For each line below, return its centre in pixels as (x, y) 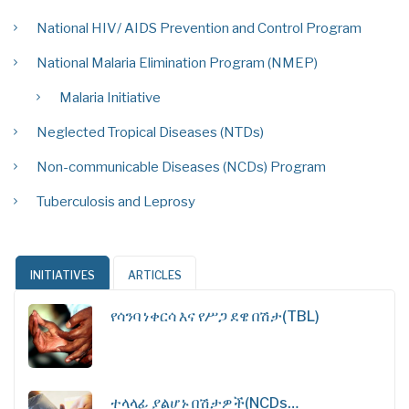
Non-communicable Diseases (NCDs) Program (181, 168)
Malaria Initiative (110, 98)
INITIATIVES (63, 276)
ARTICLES (155, 276)
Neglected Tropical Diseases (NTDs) (150, 133)
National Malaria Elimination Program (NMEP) (177, 63)
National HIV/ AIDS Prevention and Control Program (199, 29)
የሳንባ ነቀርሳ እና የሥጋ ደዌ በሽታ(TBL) (215, 317)
